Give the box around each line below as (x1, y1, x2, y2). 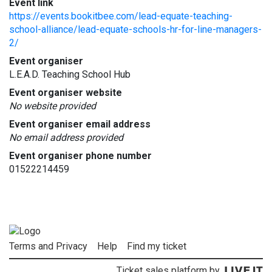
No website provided (9, 100, 96, 112)
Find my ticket (127, 240, 186, 253)
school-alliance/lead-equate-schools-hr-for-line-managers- (9, 24, 262, 35)
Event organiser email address (9, 118, 151, 130)
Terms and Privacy (9, 240, 87, 253)
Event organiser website (9, 87, 122, 98)
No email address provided (9, 132, 123, 143)
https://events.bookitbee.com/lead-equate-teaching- (9, 10, 233, 22)
